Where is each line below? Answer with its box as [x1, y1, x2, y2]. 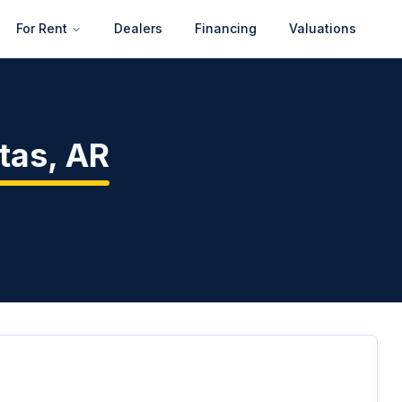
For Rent [16, 21, 67, 36]
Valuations [289, 21, 356, 36]
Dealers [114, 21, 162, 36]
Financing [195, 21, 257, 36]
